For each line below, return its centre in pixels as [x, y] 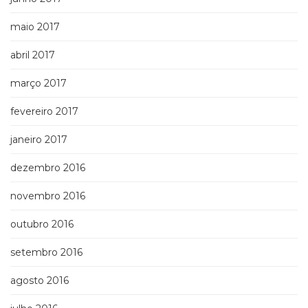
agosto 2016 [40, 281]
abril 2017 [33, 55]
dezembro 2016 [48, 168]
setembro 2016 [46, 253]
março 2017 [38, 84]
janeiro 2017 [39, 140]
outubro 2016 [42, 224]
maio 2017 [35, 27]
